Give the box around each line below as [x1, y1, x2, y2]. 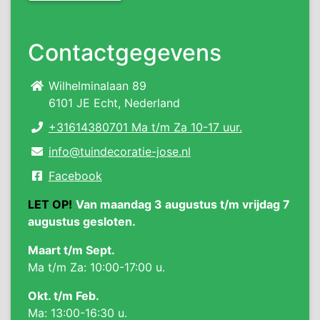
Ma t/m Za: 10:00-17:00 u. [28, 260, 165, 274]
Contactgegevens [28, 39, 221, 66]
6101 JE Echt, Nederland [48, 96, 180, 110]
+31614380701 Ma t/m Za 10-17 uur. [48, 120, 242, 134]
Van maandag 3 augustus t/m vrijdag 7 [76, 197, 290, 211]
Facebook [48, 169, 102, 183]
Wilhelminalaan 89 [48, 79, 146, 93]
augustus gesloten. [28, 214, 136, 229]
